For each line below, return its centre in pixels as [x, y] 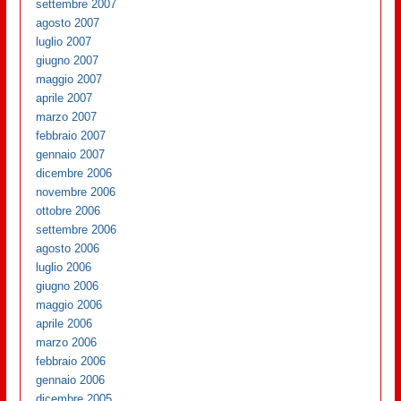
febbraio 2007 [71, 136]
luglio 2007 [64, 42]
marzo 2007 [67, 117]
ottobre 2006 [68, 211]
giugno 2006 [68, 286]
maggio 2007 [69, 80]
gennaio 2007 [71, 155]
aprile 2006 [64, 324]
